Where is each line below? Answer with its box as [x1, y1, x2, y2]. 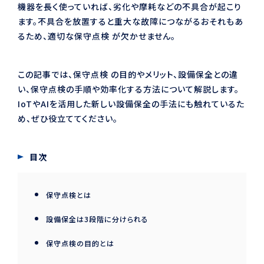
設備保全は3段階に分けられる [46, 213, 148, 224]
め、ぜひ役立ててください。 [18, 112, 118, 124]
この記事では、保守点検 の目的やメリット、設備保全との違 [18, 68, 238, 80]
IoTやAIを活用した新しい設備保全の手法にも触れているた [18, 97, 245, 110]
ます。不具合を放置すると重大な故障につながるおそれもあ [18, 15, 243, 27]
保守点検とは [46, 189, 91, 200]
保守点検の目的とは [46, 237, 114, 248]
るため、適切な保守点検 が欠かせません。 [18, 29, 176, 42]
